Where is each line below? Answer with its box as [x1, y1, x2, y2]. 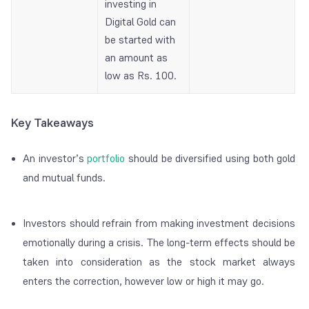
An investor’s [23, 151, 88, 166]
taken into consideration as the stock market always [23, 255, 296, 270]
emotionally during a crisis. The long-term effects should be [23, 235, 296, 250]
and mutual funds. [23, 170, 106, 186]
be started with [105, 32, 175, 48]
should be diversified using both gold [125, 151, 296, 166]
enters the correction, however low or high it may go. [23, 274, 264, 289]
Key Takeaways [11, 114, 94, 132]
